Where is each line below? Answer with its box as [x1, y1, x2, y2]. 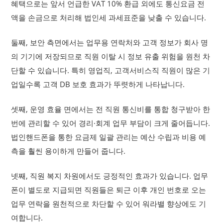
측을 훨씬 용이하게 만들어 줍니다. [11, 146, 126, 156]
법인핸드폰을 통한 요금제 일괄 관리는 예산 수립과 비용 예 [11, 132, 207, 142]
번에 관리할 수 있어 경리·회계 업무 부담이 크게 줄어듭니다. [11, 118, 211, 128]
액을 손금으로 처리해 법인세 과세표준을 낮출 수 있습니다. [11, 12, 207, 22]
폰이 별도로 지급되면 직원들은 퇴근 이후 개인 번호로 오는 [11, 185, 207, 195]
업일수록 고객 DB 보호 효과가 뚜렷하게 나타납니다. [11, 79, 185, 89]
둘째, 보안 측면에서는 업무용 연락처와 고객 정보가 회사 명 [11, 37, 209, 47]
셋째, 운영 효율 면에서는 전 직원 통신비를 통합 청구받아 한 [11, 104, 211, 114]
